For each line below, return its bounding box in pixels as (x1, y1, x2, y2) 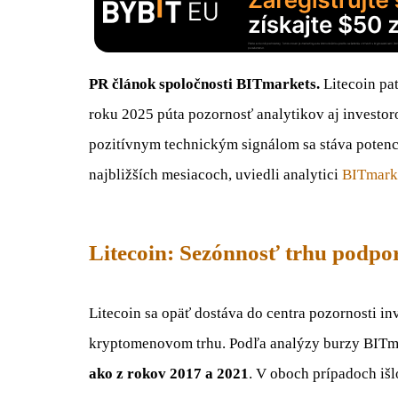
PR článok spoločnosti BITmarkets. (89, 76, 323, 93)
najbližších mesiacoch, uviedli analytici (89, 166, 342, 184)
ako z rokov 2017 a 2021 (89, 364, 249, 382)
